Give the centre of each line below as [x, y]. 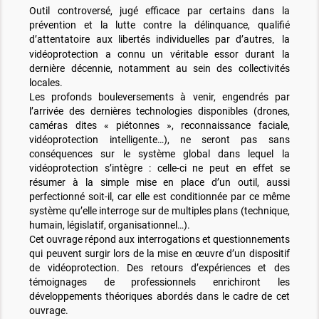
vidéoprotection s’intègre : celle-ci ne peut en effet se [159, 168]
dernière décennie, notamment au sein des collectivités [159, 69]
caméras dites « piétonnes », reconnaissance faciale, [159, 126]
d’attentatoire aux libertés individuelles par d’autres [151, 40]
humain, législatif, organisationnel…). [110, 225]
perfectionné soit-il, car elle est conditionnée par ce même [159, 197]
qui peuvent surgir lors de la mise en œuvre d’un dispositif [159, 254]
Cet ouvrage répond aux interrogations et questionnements [159, 240]
